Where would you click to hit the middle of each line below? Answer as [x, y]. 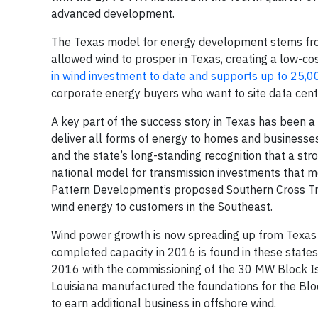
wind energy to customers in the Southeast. [162, 207]
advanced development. [113, 13]
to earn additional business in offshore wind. [165, 303]
